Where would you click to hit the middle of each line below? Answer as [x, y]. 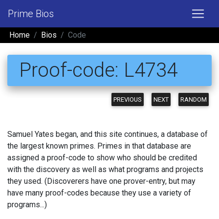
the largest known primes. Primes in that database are [99, 146]
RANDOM [194, 99]
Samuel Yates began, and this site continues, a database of [108, 134]
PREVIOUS [128, 99]
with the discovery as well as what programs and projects [105, 169]
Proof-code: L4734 [98, 70]
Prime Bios [31, 14]
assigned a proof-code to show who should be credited [102, 158]
